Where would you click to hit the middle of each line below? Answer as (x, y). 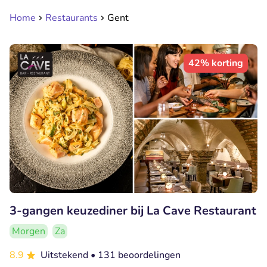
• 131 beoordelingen (136, 255)
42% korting (216, 63)
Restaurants (72, 18)
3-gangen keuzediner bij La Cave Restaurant (133, 210)
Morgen (29, 231)
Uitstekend (66, 255)
